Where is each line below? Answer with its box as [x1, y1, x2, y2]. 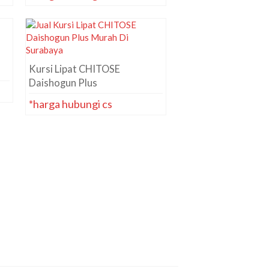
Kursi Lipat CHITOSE [28, 63, 120, 75]
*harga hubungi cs [28, 97, 112, 110]
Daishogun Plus [28, 77, 97, 89]
